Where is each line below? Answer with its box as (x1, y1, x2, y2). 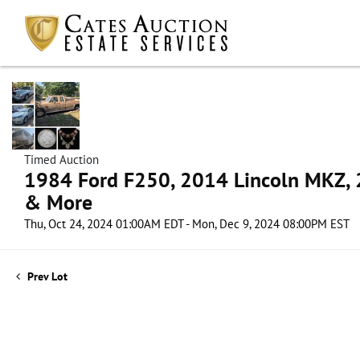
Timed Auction (24, 152, 99, 167)
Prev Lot (24, 269, 67, 284)
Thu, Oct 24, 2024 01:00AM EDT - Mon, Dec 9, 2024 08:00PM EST (24, 216, 350, 231)
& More (24, 189, 92, 215)
